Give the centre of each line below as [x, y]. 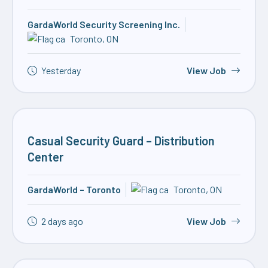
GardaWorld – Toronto [74, 189]
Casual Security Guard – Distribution [121, 140]
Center [45, 156]
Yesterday [61, 70]
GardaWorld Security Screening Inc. [104, 24]
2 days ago [62, 221]
